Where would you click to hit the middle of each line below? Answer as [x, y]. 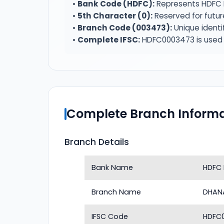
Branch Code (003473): [125, 28]
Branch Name [116, 192]
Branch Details [97, 142]
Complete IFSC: [109, 40]
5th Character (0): [115, 16]
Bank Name [112, 167]
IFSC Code [110, 216]
